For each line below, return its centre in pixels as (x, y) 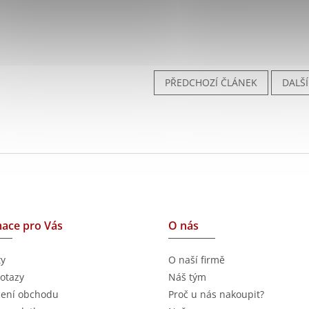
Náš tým (187, 277)
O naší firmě (197, 260)
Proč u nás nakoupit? (216, 295)
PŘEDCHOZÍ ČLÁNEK (211, 82)
